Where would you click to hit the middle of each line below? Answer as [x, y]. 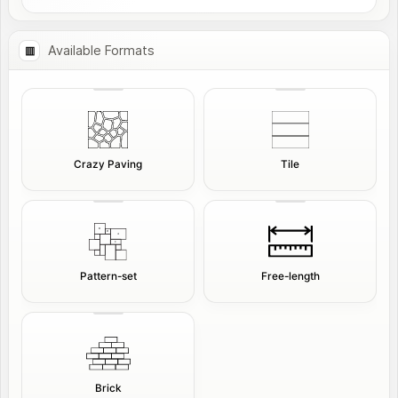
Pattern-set [108, 276]
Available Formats [101, 50]
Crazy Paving [108, 164]
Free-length [290, 276]
